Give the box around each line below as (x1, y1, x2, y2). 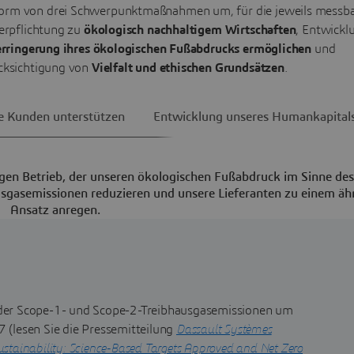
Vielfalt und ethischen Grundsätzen (91, 61, 284, 74)
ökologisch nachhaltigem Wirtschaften (83, 23, 296, 36)
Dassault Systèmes (176, 322, 272, 336)
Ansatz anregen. (10, 203, 100, 217)
